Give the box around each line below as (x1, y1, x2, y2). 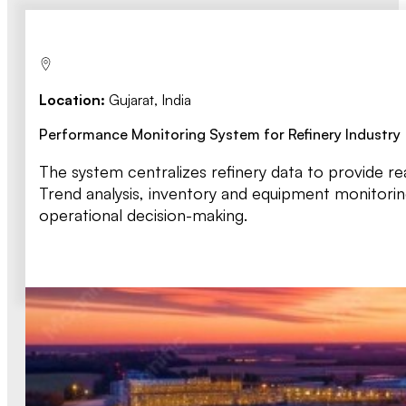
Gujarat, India (105, 90, 191, 109)
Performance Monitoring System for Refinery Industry (39, 124, 401, 143)
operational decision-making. (39, 204, 247, 225)
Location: (39, 90, 105, 109)
